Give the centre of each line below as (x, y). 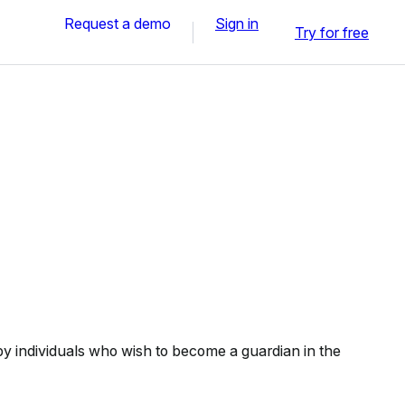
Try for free (332, 32)
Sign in (237, 23)
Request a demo (118, 23)
